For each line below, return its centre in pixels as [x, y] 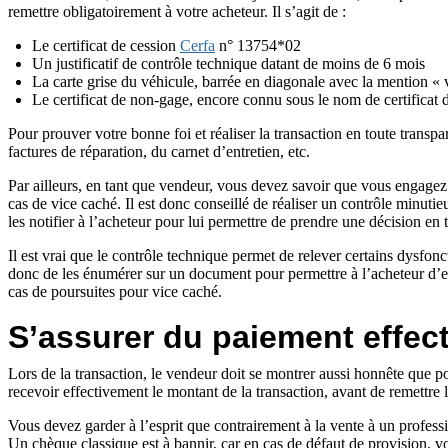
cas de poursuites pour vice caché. [115, 292]
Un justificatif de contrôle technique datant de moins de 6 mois [228, 64]
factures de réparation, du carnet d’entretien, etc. [159, 152]
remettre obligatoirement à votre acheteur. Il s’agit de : [177, 12]
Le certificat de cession [106, 46]
